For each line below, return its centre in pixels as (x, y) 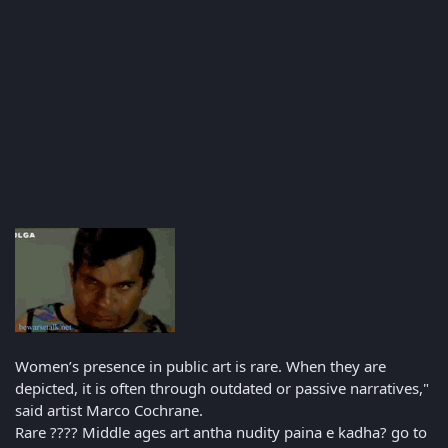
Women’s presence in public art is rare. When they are (200, 365)
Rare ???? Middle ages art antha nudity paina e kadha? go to (221, 431)
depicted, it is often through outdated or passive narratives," (222, 387)
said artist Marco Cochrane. (109, 409)
